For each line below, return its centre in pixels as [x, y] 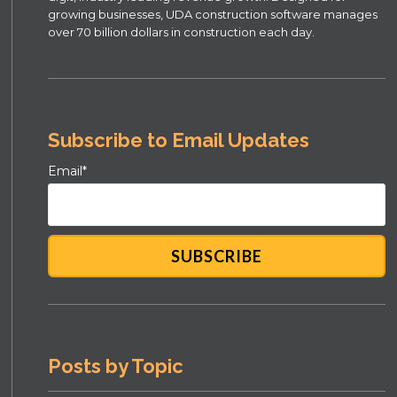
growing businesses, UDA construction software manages [213, 14]
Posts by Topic [116, 366]
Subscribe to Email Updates [179, 140]
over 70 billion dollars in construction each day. [182, 31]
